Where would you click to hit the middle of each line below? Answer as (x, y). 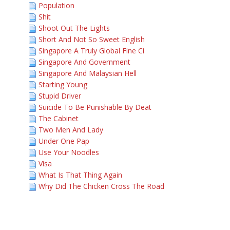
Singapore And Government (84, 62)
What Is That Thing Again (80, 175)
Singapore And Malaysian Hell (88, 73)
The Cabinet (59, 118)
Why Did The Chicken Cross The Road (101, 186)
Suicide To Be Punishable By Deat (95, 107)
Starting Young (63, 84)
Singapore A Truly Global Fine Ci (91, 51)
